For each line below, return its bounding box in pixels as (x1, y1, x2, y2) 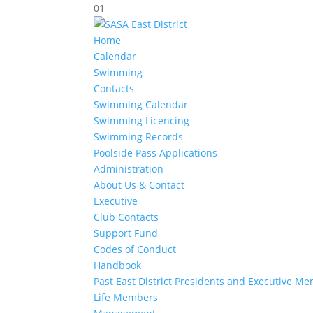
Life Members (94, 291, 159, 304)
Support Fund (94, 226, 159, 240)
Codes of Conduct (94, 242, 177, 256)
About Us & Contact (94, 178, 185, 191)
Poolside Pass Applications (94, 146, 218, 159)
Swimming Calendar (94, 98, 189, 111)
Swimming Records (94, 130, 184, 143)
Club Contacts (94, 210, 159, 224)
